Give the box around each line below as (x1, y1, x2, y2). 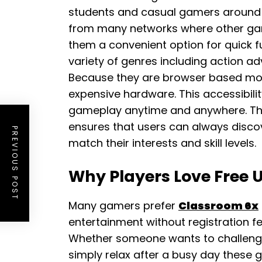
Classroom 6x (178, 198, 258, 213)
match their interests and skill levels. (68, 136, 256, 150)
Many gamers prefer (68, 198, 178, 213)
